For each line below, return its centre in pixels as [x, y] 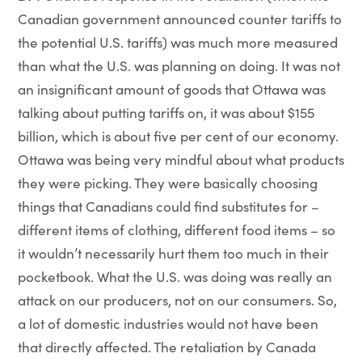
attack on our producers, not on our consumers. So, [177, 300]
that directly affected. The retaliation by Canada [166, 347]
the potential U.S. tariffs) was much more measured [177, 42]
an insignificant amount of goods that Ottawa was [171, 89]
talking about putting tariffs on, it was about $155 [166, 113]
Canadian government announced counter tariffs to [179, 19]
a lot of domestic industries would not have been [168, 324]
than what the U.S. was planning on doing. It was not [179, 66]
